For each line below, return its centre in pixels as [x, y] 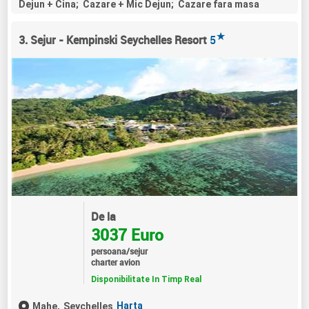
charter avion [115, 262]
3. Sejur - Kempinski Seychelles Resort [113, 40]
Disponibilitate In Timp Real [146, 279]
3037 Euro [127, 235]
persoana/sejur [119, 251]
